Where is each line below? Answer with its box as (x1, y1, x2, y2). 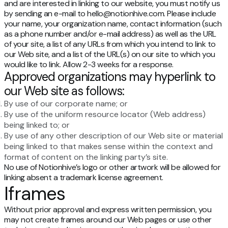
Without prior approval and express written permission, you (4, 204, 211, 215)
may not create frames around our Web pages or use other (4, 214, 212, 225)
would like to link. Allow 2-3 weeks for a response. (4, 59, 174, 70)
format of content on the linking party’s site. (4, 152, 168, 163)
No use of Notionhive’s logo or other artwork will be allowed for (4, 162, 220, 173)
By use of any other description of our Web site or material (4, 130, 223, 141)
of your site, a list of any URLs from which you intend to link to (4, 39, 216, 50)
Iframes (4, 182, 65, 206)
